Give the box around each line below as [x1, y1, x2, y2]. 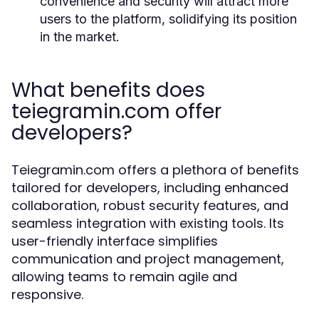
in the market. [40, 29, 120, 44]
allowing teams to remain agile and [11, 268, 237, 286]
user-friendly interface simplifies [11, 232, 218, 250]
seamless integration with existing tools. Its [11, 214, 284, 232]
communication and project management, [11, 250, 284, 268]
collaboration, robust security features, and [11, 197, 288, 214]
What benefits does [11, 76, 205, 104]
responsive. [11, 286, 83, 303]
